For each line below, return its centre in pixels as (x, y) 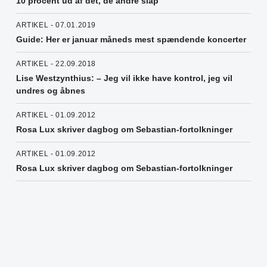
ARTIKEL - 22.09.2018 (56, 63)
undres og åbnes (51, 90)
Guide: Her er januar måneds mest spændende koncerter (131, 39)
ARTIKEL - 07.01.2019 (56, 25)
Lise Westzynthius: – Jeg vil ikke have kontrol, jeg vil (124, 78)
